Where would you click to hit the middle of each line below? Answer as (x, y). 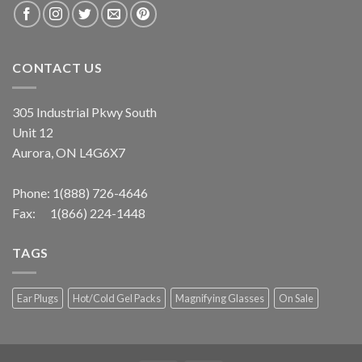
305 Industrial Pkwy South (84, 112)
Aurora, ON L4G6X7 (69, 152)
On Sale (296, 298)
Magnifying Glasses (220, 298)
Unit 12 (33, 132)
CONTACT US (57, 68)
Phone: (32, 192)
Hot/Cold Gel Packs (117, 298)
